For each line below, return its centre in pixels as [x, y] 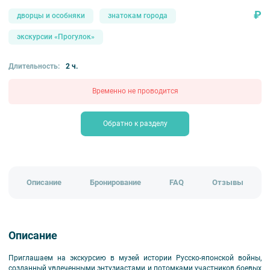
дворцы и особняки [51, 16]
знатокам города [138, 16]
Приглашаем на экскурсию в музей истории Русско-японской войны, [135, 258]
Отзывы [228, 182]
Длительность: [34, 67]
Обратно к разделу [135, 123]
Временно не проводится [135, 91]
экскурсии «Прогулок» [56, 37]
